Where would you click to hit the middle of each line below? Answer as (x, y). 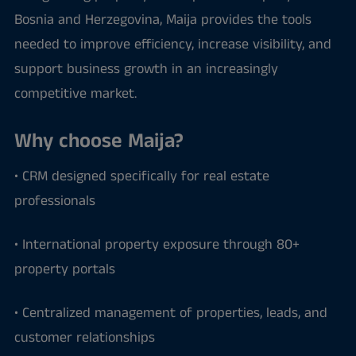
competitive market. (75, 94)
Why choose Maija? (99, 141)
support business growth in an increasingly (146, 69)
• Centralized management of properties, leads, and (170, 313)
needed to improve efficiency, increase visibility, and (172, 44)
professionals (54, 201)
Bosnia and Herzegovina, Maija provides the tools (163, 20)
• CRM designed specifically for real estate (141, 176)
